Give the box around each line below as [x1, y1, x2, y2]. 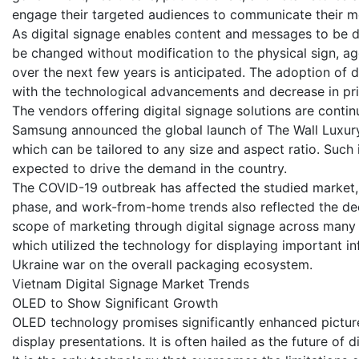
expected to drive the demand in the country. [12, 159, 287, 176]
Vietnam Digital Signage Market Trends [12, 275, 249, 292]
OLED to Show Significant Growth [12, 294, 218, 311]
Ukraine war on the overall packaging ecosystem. [12, 256, 313, 272]
